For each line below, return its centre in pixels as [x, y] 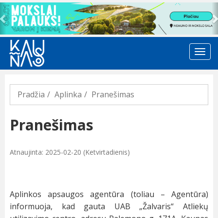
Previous [23, 9]
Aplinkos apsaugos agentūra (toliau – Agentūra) [109, 194]
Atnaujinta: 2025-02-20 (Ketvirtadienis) [70, 152]
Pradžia [31, 95]
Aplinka [68, 95]
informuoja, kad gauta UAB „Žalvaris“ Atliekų [109, 207]
